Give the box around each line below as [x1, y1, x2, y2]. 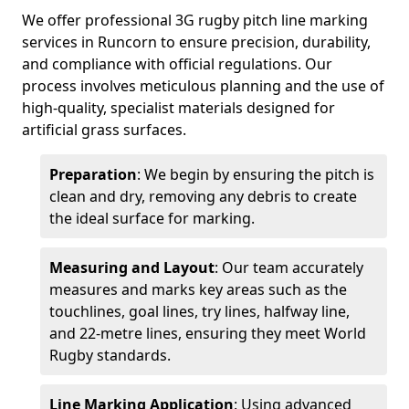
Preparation [49, 164, 137, 184]
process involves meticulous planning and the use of [22, 76, 384, 96]
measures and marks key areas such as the [49, 279, 347, 299]
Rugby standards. [49, 345, 171, 365]
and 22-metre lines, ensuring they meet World [49, 323, 366, 343]
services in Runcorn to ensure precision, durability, [22, 32, 371, 52]
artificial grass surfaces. [22, 120, 186, 140]
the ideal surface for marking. [49, 208, 255, 228]
